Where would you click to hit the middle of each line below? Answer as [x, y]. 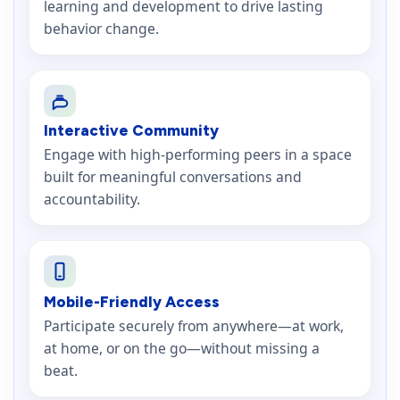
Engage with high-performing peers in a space [198, 155]
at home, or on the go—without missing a [182, 349]
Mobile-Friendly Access [132, 301]
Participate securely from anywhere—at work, [194, 326]
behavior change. [101, 28]
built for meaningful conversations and [173, 177]
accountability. [92, 200]
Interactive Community [131, 131]
